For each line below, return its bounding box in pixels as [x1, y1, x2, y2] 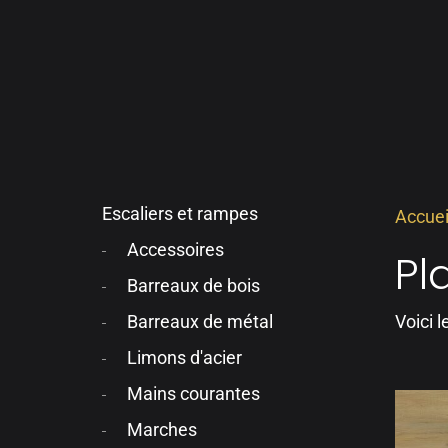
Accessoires [127, 240, 225, 261]
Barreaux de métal [127, 312, 274, 333]
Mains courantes [127, 384, 261, 405]
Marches [127, 420, 198, 441]
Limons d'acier [127, 348, 243, 369]
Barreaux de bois [127, 276, 261, 297]
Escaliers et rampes [102, 204, 258, 224]
